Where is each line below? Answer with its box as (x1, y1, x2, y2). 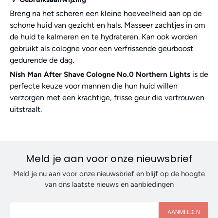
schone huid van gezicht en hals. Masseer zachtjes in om (10, 20, 205, 30)
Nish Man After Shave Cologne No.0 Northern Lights (10, 70, 190, 79)
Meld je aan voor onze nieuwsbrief (26, 151, 192, 165)
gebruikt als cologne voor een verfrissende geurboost (10, 43, 193, 53)
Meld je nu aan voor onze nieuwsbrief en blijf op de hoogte (13, 169, 205, 178)
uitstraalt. (10, 104, 42, 114)
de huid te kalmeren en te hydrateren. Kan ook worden (10, 32, 198, 41)
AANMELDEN (167, 207, 200, 216)
